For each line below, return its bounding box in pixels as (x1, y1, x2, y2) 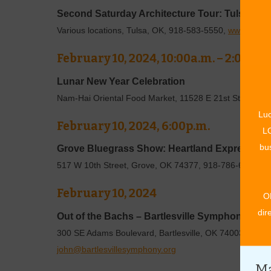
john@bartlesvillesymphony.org (57, 244, 177, 254)
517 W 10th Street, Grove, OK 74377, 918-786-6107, (57, 161, 263, 171)
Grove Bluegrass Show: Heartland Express (57, 143, 254, 154)
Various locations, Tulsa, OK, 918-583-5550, (57, 26, 229, 36)
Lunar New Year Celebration (57, 76, 186, 87)
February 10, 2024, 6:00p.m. (57, 119, 211, 133)
